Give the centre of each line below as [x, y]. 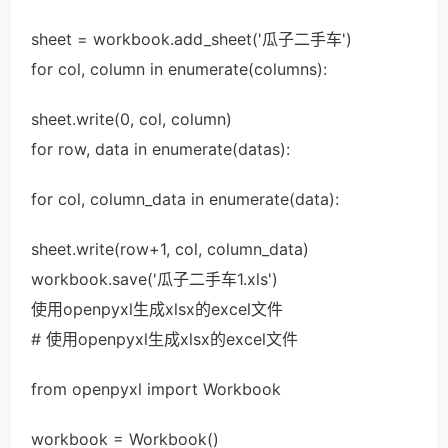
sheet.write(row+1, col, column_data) [170, 249]
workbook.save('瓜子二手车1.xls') [154, 279]
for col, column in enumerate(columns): [179, 69]
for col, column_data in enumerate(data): [185, 199]
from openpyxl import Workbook [156, 389]
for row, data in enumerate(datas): [160, 149]
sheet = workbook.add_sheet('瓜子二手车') [191, 39]
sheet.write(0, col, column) [131, 119]
